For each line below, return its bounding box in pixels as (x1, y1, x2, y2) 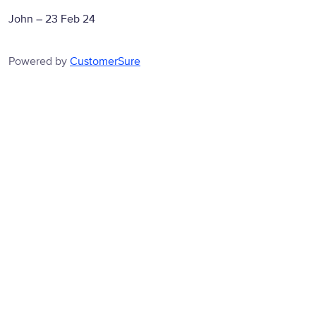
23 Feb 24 (45, 12, 95, 26)
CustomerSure (70, 54, 140, 68)
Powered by (8, 54, 70, 68)
